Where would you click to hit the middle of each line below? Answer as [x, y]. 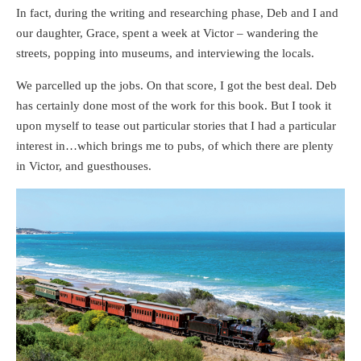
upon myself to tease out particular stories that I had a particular [176, 125]
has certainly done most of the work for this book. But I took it [174, 105]
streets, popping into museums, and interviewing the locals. [165, 53]
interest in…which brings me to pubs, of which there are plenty [175, 145]
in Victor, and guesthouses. [84, 166]
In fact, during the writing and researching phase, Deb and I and [177, 12]
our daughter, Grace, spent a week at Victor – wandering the [167, 33]
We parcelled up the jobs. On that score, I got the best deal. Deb [176, 85]
